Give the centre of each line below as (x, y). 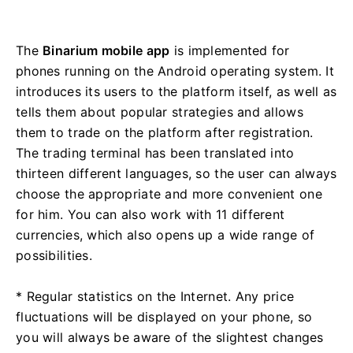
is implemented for (230, 50)
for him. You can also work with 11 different (150, 214)
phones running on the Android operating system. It (175, 71)
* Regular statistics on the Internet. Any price (155, 296)
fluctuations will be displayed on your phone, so (164, 316)
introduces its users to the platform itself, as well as (176, 91)
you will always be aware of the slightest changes (170, 337)
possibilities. (54, 255)
